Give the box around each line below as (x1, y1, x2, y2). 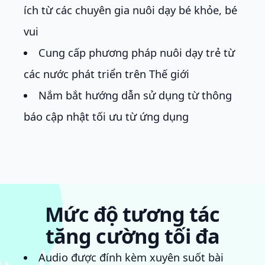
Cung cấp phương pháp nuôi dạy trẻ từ (38, 45, 235, 60)
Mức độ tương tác (45, 199, 220, 228)
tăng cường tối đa (45, 221, 220, 250)
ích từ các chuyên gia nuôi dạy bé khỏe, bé (24, 2, 237, 17)
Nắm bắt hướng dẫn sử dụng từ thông (38, 88, 232, 102)
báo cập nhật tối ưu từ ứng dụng (24, 109, 189, 124)
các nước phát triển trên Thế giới (24, 66, 189, 81)
